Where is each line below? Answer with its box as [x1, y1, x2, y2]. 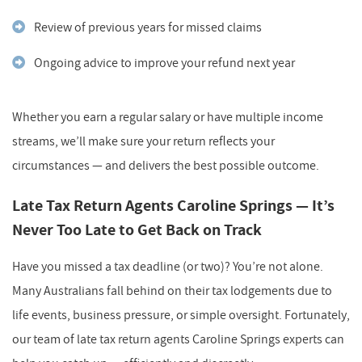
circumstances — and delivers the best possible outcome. [12, 157, 319, 174]
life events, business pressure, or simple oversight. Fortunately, [12, 306, 350, 323]
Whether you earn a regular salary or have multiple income [12, 108, 323, 125]
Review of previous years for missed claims [34, 19, 262, 36]
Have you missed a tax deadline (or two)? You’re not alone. [12, 258, 323, 275]
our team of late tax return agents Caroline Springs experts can [12, 330, 344, 347]
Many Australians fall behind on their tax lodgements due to [12, 282, 332, 299]
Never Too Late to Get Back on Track [12, 219, 262, 241]
